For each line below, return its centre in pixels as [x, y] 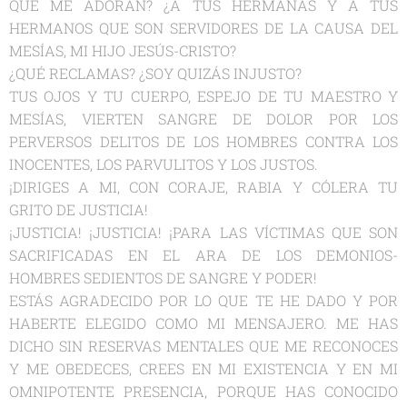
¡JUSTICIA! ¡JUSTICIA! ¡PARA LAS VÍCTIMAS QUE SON [203, 232]
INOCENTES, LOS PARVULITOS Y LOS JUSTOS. [164, 164]
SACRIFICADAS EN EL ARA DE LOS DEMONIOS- [203, 254]
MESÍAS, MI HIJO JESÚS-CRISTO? [123, 50]
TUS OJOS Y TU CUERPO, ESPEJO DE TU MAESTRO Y [203, 95]
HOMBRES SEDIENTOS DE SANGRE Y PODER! [163, 277]
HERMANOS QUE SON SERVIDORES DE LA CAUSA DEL [203, 27]
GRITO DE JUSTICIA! [79, 209]
